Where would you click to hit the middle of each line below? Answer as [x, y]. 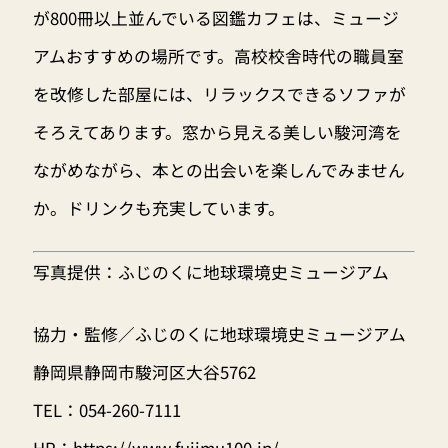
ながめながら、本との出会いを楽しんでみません [218, 169]
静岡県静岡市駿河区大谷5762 [144, 371]
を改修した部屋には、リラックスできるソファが [219, 93]
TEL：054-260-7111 [106, 409]
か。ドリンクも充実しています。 [158, 207]
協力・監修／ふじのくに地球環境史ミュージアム [219, 333]
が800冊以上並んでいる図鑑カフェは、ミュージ [215, 17]
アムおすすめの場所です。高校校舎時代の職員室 [218, 55]
